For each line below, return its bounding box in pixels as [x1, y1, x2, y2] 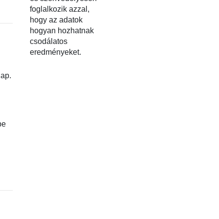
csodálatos [30, 37, 67, 45]
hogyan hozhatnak [30, 26, 94, 35]
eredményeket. [30, 48, 81, 56]
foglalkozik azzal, [30, 5, 89, 13]
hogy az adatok [30, 16, 83, 24]
